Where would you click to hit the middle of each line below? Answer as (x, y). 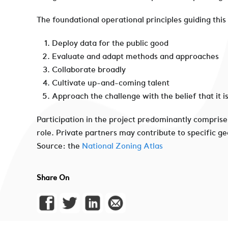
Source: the (59, 146)
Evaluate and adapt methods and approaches (135, 56)
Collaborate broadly (89, 69)
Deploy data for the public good (110, 43)
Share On (53, 178)
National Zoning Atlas (122, 146)
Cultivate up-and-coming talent (111, 83)
